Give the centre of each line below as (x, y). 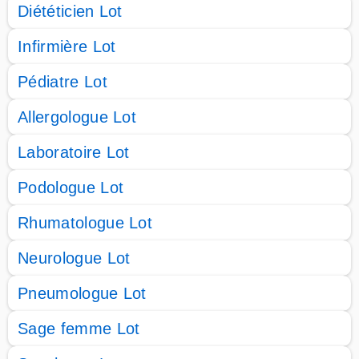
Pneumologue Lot (82, 293)
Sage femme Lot (79, 329)
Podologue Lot (71, 188)
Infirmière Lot (67, 46)
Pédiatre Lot (63, 82)
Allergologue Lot (77, 117)
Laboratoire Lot (74, 152)
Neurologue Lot (74, 258)
